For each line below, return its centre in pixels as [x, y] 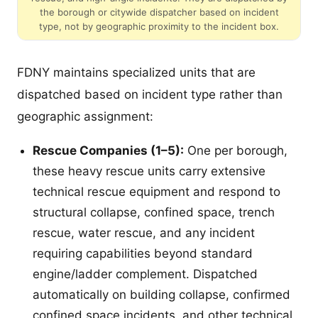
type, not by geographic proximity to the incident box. [159, 27]
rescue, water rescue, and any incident [144, 233]
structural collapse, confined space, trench [154, 213]
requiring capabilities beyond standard [143, 254]
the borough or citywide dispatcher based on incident [159, 12]
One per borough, [236, 151]
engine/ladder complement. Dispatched [145, 274]
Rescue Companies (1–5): [108, 151]
